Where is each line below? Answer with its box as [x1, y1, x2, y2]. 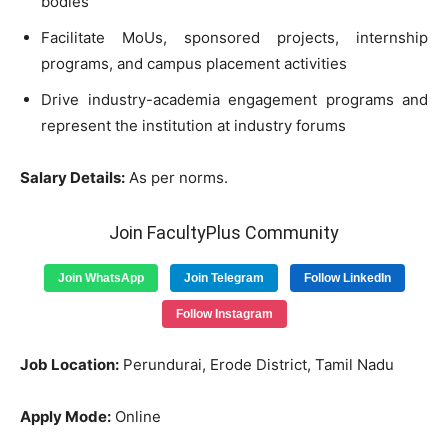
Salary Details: [20, 168, 125, 187]
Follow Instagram [175, 307, 273, 321]
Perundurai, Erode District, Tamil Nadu [119, 355, 394, 374]
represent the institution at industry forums [41, 116, 346, 135]
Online [111, 407, 161, 426]
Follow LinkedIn [303, 271, 391, 285]
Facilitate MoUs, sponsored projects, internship [41, 28, 428, 47]
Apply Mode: [20, 407, 111, 426]
